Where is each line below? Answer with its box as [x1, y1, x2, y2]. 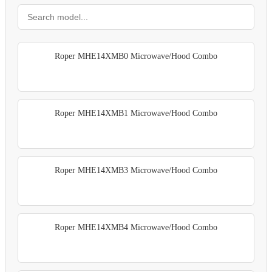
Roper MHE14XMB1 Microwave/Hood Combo [55, 109, 217, 118]
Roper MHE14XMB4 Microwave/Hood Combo [55, 223, 217, 233]
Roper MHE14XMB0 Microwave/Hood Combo [55, 52, 217, 61]
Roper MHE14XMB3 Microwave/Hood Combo [55, 166, 217, 175]
